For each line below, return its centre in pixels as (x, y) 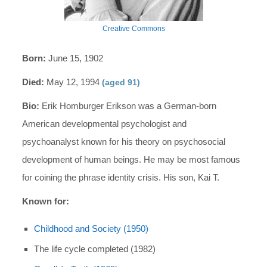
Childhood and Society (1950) (91, 229)
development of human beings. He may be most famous (131, 159)
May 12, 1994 (73, 82)
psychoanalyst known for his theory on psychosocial (124, 142)
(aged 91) (121, 82)
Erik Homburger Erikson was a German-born (128, 106)
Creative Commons (133, 29)
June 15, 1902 (75, 58)
